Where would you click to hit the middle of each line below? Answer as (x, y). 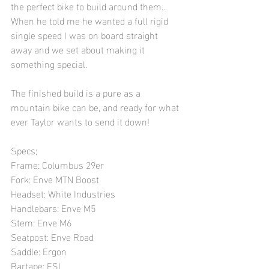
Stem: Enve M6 (41, 222)
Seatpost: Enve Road (100, 237)
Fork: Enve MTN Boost (103, 179)
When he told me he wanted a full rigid (91, 20)
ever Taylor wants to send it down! (81, 121)
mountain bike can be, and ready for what (96, 107)
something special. (50, 64)
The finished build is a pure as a (77, 92)
